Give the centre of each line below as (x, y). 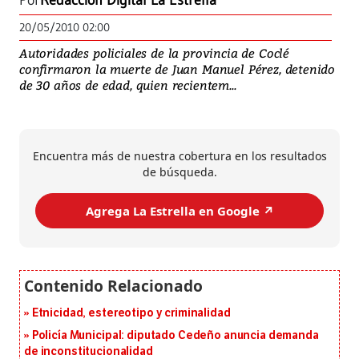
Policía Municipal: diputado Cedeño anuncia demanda (175, 336)
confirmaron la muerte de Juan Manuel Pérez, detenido (177, 69)
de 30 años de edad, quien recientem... (128, 85)
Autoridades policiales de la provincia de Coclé (155, 53)
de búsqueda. (179, 172)
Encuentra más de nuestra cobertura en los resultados (179, 156)
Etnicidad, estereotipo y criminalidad (131, 313)
